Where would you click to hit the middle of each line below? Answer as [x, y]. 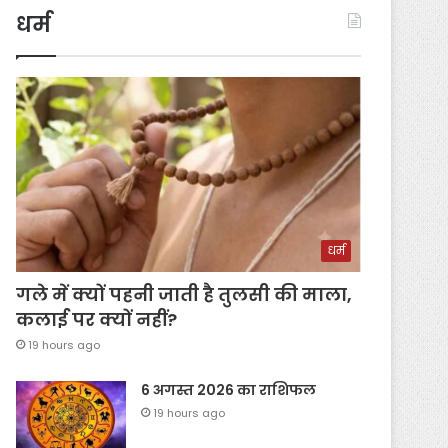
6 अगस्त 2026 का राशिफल [229, 389]
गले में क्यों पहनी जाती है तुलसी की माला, [184, 294]
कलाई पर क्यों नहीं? [97, 319]
